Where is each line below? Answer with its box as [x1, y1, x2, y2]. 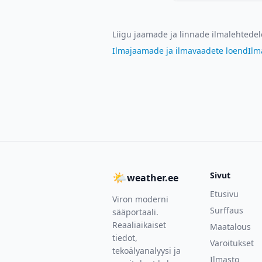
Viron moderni [112, 194, 168, 205]
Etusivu [209, 188, 239, 199]
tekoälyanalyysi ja [112, 245, 181, 256]
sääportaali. [112, 206, 158, 218]
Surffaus [209, 205, 243, 216]
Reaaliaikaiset [112, 219, 166, 230]
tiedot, [112, 232, 137, 243]
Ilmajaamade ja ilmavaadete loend [112, 45, 248, 56]
